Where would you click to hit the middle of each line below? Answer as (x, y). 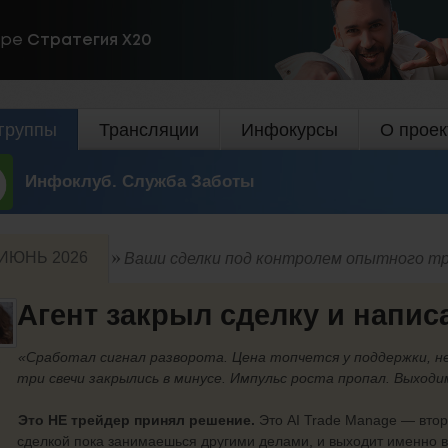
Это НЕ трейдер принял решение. (136, 419)
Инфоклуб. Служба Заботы (140, 181)
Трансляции (149, 130)
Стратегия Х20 (89, 40)
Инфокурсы (289, 130)
